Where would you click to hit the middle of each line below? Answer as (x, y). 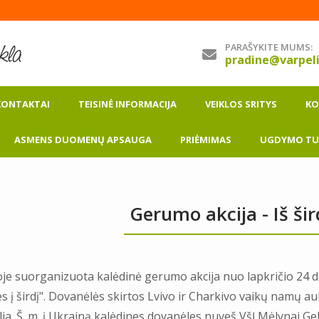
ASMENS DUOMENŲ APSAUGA (83, 140)
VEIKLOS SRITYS (241, 104)
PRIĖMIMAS (206, 140)
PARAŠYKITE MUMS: (269, 47)
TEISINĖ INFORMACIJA (127, 104)
